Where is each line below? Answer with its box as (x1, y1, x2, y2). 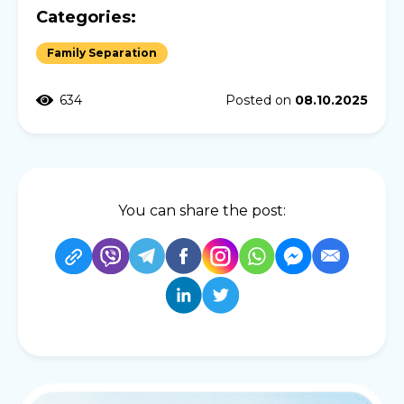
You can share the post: (118, 201, 286, 219)
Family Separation (47, 45, 157, 60)
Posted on (225, 91, 295, 108)
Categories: (36, 6, 136, 27)
